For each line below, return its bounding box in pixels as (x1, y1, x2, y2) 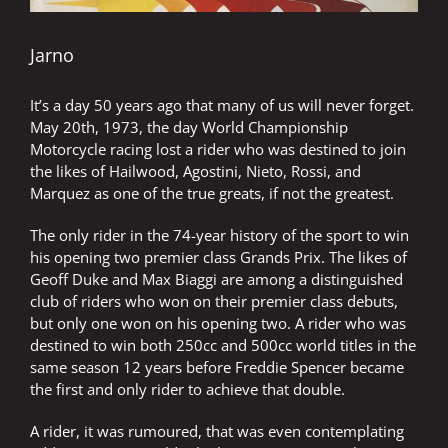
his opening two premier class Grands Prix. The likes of (30, 247, 407, 268)
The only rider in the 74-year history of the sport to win (30, 225, 409, 246)
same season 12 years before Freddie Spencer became (30, 357, 404, 378)
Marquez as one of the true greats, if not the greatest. (30, 183, 394, 204)
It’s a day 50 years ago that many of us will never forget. (30, 95, 414, 116)
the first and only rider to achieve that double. (30, 379, 345, 400)
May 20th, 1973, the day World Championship (30, 117, 348, 138)
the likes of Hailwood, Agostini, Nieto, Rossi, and (30, 161, 361, 182)
